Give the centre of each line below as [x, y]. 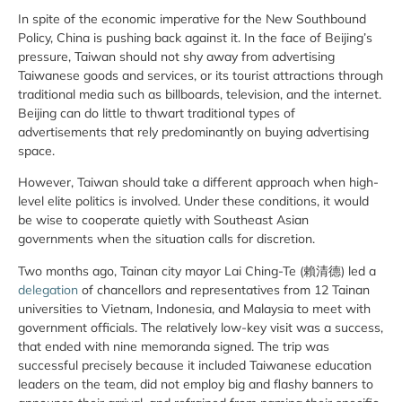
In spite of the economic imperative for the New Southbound [192, 18]
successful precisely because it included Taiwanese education [195, 365]
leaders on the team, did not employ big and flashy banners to [196, 384]
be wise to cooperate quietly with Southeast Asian [163, 220]
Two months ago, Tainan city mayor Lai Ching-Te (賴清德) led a [197, 271]
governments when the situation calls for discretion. [166, 239]
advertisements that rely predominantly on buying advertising [193, 131]
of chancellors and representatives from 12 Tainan [224, 289]
